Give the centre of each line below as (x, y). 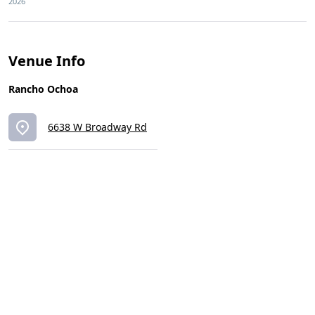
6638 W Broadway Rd (97, 127)
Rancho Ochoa (43, 89)
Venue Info (47, 61)
